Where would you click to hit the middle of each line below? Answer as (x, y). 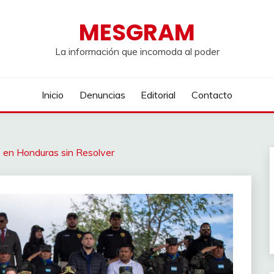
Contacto (212, 95)
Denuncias (102, 95)
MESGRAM (137, 32)
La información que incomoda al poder (137, 51)
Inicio (53, 95)
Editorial (158, 95)
